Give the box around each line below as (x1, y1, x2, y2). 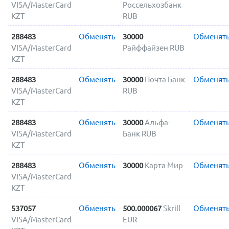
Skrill (163, 203, 180, 213)
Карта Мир (144, 161, 183, 170)
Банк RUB (122, 129, 156, 138)
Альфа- (144, 118, 170, 127)
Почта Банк (144, 75, 185, 84)
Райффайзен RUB (122, 43, 185, 52)
